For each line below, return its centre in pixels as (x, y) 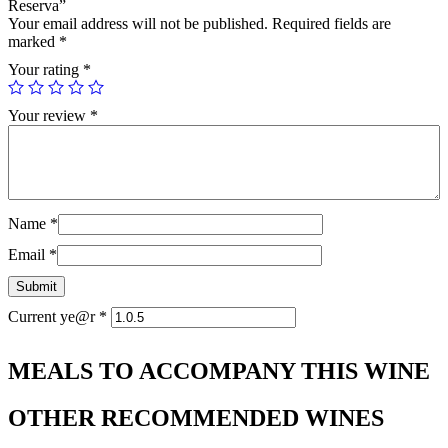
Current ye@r (53, 317)
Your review (49, 116)
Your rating (45, 70)
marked (33, 42)
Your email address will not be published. (138, 24)
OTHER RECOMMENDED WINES (196, 417)
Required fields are (331, 24)
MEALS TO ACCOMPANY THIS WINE (219, 371)
